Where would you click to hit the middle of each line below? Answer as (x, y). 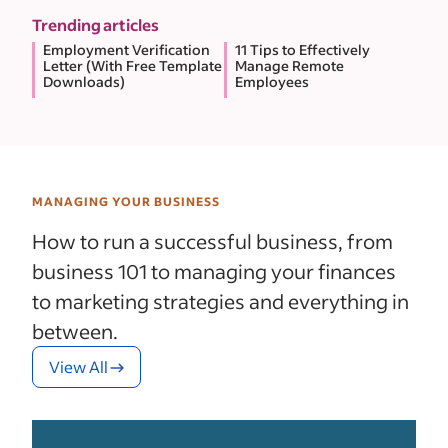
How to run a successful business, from (212, 240)
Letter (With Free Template (132, 65)
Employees (272, 81)
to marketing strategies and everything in (220, 300)
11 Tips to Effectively (302, 49)
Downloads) (84, 81)
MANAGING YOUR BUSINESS (126, 201)
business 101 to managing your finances (214, 270)
